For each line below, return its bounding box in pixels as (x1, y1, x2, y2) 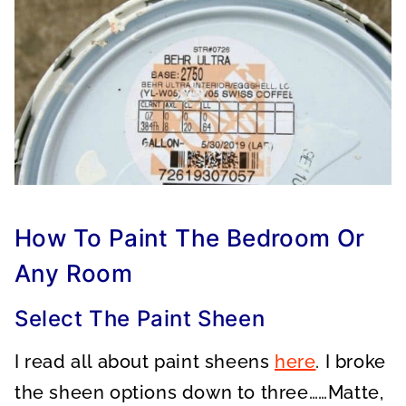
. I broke (315, 351, 386, 372)
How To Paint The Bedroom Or (14, 224, 365, 252)
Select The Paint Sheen (14, 305, 266, 332)
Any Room (14, 259, 133, 287)
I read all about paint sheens (14, 351, 275, 372)
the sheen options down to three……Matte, (14, 382, 384, 403)
